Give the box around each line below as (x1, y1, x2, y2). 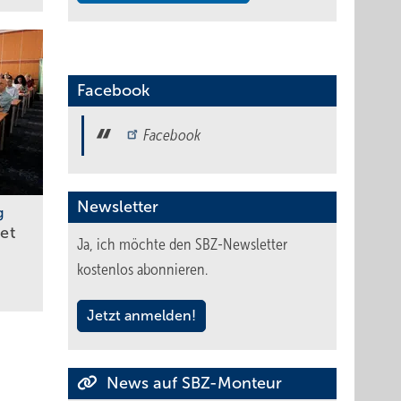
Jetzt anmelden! (87, 308, 196, 323)
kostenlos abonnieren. (77, 260, 208, 278)
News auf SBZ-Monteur (102, 374, 282, 392)
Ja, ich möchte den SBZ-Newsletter (77, 235, 287, 253)
